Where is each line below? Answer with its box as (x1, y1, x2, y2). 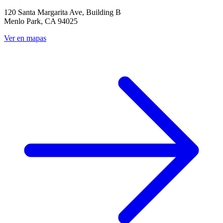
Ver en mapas (4, 34, 46, 43)
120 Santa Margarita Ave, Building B (4, 8, 121, 17)
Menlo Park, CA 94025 (4, 17, 78, 26)
